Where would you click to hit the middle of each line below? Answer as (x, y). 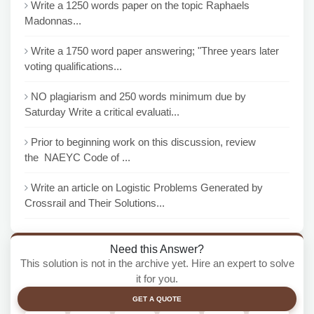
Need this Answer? (157, 249)
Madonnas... (53, 21)
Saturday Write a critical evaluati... (102, 112)
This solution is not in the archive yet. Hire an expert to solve (157, 263)
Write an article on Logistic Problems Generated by (147, 187)
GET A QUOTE (157, 299)
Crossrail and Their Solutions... (95, 203)
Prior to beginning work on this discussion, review (143, 142)
